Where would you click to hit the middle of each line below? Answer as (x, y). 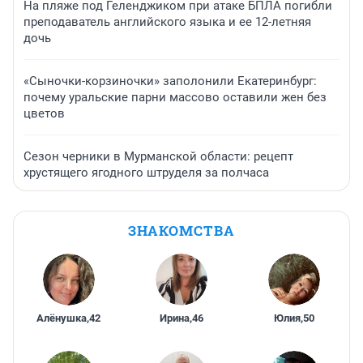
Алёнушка (62, 318)
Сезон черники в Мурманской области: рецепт (158, 157)
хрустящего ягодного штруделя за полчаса (146, 173)
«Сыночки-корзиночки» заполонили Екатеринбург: (170, 81)
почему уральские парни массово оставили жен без (175, 98)
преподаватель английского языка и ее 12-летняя (167, 22)
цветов (44, 114)
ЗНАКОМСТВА (181, 231)
